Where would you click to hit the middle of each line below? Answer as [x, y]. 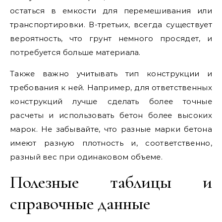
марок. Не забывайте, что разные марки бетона [111, 129]
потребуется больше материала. [75, 52]
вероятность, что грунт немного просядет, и [111, 38]
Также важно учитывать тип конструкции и [111, 74]
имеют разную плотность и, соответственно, [111, 143]
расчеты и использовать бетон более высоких [111, 115]
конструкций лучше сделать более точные [111, 101]
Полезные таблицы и [111, 182]
